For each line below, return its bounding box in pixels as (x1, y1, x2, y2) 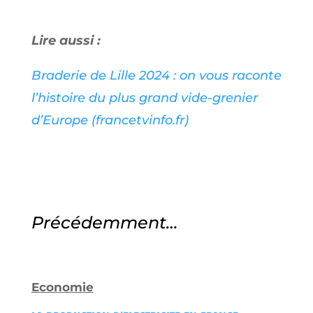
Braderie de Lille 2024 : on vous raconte (31, 67, 282, 83)
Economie (31, 279, 94, 294)
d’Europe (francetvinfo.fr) (31, 112, 189, 128)
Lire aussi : (31, 32, 104, 48)
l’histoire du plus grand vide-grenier (31, 89, 258, 105)
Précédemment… (31, 212, 178, 233)
